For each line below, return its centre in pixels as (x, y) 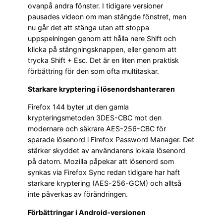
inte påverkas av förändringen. (78, 194)
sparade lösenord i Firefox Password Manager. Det (111, 140)
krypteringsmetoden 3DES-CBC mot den (95, 118)
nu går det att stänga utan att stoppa (88, 27)
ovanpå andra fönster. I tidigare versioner (95, 5)
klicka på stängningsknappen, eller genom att (102, 49)
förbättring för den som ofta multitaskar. (93, 71)
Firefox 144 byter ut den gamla (78, 107)
